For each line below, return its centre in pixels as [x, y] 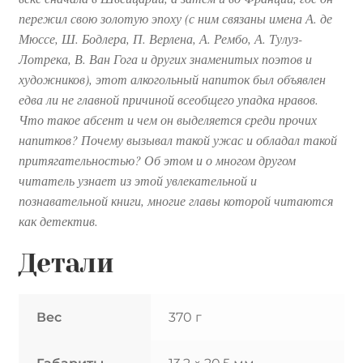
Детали [66, 264]
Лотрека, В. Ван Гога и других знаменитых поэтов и [165, 58]
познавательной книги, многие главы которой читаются [175, 200]
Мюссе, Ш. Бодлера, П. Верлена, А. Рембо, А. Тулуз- [160, 38]
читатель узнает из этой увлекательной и [137, 180]
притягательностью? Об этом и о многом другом [157, 160]
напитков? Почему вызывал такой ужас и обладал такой [177, 139]
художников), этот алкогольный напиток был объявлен [172, 79]
